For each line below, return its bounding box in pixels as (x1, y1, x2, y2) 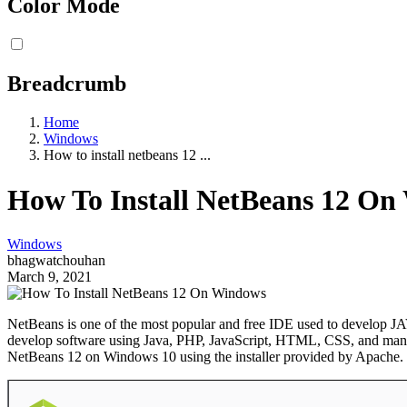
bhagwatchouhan (7, 253, 105, 269)
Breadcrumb (7, 72, 126, 96)
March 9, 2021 (7, 269, 92, 285)
